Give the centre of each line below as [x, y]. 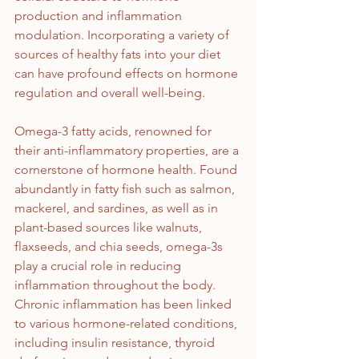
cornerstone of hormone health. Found [127, 170]
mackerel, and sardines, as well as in [118, 208]
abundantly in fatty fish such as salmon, [126, 189]
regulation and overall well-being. [110, 93]
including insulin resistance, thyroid [116, 343]
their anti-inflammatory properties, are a [128, 151]
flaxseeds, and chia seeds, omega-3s [120, 247]
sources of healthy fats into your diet [119, 54]
